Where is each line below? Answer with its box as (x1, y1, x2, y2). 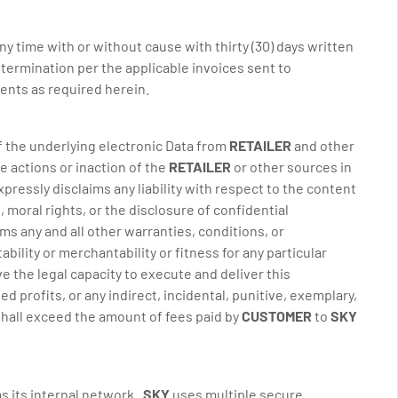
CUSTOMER (242, 307, 312, 324)
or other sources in (234, 158, 352, 175)
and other (291, 137, 354, 154)
